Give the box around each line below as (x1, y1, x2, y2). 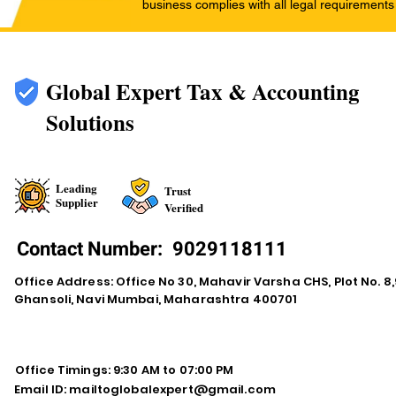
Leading (56, 179, 97, 196)
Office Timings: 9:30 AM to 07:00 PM (15, 362, 234, 378)
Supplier (56, 194, 98, 210)
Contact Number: (17, 235, 167, 263)
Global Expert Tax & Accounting (46, 75, 360, 108)
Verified (164, 199, 203, 216)
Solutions (46, 106, 134, 139)
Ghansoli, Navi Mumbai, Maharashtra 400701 (14, 291, 298, 308)
